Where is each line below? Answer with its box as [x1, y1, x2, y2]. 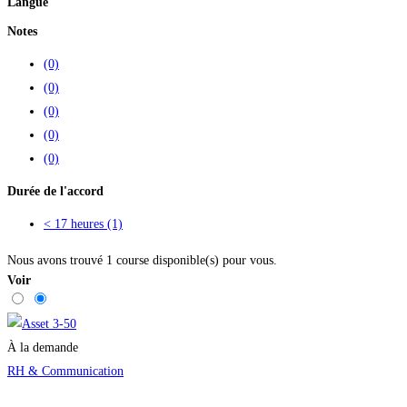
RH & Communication [7, 364, 124, 379]
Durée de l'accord [7, 184, 104, 199]
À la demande [7, 341, 78, 355]
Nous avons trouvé [7, 253, 106, 268]
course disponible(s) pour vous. [113, 253, 277, 268]
